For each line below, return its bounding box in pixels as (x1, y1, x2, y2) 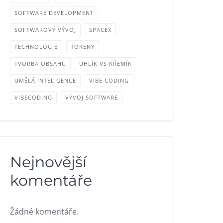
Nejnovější (10, 153, 87, 171)
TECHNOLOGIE (14, 43, 58, 50)
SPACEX (89, 26, 112, 33)
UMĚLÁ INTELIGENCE (14, 77, 77, 84)
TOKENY (71, 43, 95, 50)
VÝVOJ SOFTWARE (65, 94, 118, 101)
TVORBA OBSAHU (14, 60, 67, 67)
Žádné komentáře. (10, 206, 79, 217)
